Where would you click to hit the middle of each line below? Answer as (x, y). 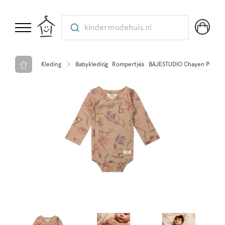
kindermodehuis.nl (118, 27)
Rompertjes (128, 64)
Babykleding (92, 64)
